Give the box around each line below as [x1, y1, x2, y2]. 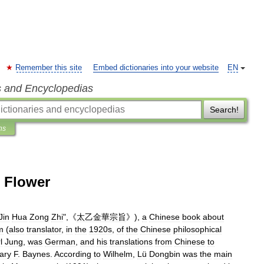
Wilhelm [103, 249, 133, 259]
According [54, 249, 91, 259]
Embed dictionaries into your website [93, 64, 219, 72]
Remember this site [15, 64, 82, 72]
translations [110, 237, 153, 246]
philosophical [173, 225, 222, 234]
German [45, 237, 75, 246]
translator [27, 225, 61, 234]
